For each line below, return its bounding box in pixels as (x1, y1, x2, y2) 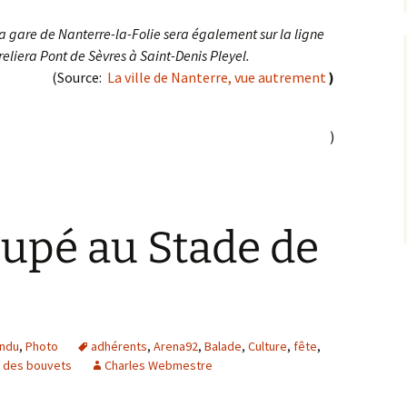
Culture (248, 338, 287, 354)
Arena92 (154, 338, 198, 354)
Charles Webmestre (104, 357, 213, 373)
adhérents (91, 338, 147, 354)
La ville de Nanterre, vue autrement (107, 68, 329, 86)
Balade (204, 338, 242, 354)
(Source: (52, 68, 107, 86)
